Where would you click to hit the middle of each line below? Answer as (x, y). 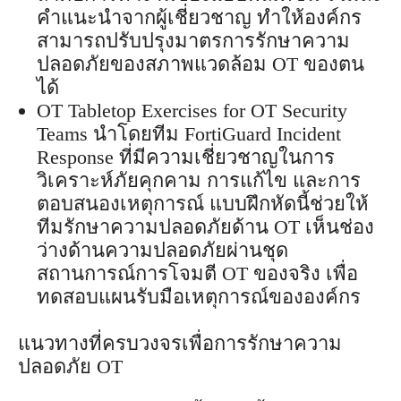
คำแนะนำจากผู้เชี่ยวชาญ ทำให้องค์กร (199, 17)
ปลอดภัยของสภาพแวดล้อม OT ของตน (200, 64)
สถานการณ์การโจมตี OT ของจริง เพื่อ (197, 273)
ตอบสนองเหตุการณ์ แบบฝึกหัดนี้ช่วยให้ (203, 203)
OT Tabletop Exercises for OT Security (192, 110)
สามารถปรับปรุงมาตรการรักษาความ (193, 40)
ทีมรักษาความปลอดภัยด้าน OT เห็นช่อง (205, 226)
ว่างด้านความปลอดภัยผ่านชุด (162, 250)
